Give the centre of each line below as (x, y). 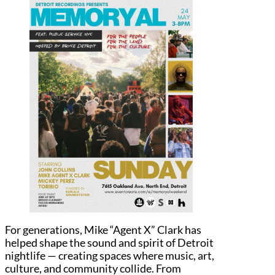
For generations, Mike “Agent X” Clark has (103, 229)
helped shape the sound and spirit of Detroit (109, 242)
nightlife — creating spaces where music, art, (110, 255)
